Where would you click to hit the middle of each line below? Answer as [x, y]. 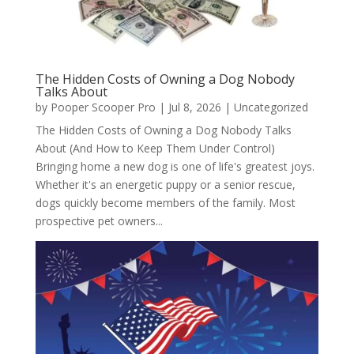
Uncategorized [271, 107]
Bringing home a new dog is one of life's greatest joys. [175, 166]
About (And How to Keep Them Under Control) [155, 148]
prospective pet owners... [99, 220]
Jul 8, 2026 [194, 107]
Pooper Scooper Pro [103, 107]
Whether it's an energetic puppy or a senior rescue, [165, 184]
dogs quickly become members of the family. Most [165, 202]
